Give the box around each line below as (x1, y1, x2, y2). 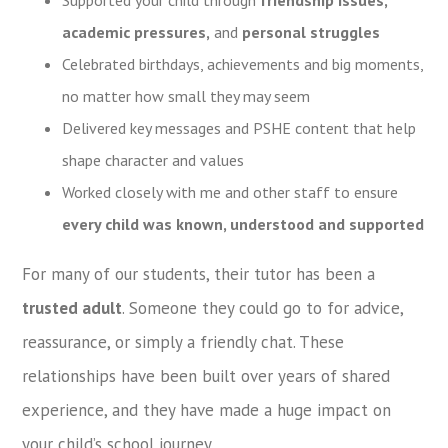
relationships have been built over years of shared (22, 364, 391, 387)
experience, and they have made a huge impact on (22, 398, 392, 421)
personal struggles (242, 21, 381, 42)
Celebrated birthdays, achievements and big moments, (62, 53, 424, 74)
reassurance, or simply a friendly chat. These (22, 330, 345, 353)
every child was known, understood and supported (62, 213, 425, 234)
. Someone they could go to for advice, (122, 296, 404, 319)
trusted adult (22, 296, 123, 319)
